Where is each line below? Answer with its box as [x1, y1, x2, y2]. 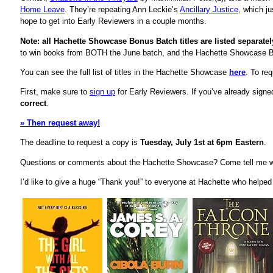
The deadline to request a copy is [20, 138, 140, 147]
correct [20, 99, 46, 108]
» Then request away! [20, 118, 100, 128]
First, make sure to [20, 87, 90, 97]
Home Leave [20, 5, 65, 15]
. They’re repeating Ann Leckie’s [65, 5, 180, 15]
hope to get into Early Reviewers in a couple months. [20, 16, 207, 26]
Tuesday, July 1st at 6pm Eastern [140, 138, 264, 147]
